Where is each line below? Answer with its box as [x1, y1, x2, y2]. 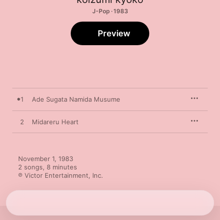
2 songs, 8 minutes [18, 163, 77, 171]
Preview [98, 28, 130, 38]
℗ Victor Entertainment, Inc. [18, 171, 103, 179]
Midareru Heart [32, 118, 79, 126]
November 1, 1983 [18, 155, 73, 163]
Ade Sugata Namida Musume [32, 95, 120, 103]
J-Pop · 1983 [92, 7, 128, 15]
